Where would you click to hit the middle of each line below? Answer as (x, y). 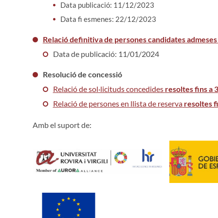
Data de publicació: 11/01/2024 (106, 54)
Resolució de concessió (82, 74)
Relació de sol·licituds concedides (109, 89)
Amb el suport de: (62, 125)
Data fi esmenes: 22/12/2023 (108, 19)
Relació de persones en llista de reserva (118, 103)
